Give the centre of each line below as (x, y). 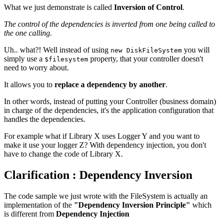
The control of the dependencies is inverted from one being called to (110, 24)
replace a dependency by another (110, 84)
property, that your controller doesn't (146, 59)
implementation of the (39, 205)
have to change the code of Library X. (63, 154)
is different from (30, 214)
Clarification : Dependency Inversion (98, 175)
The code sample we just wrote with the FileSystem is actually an (106, 196)
